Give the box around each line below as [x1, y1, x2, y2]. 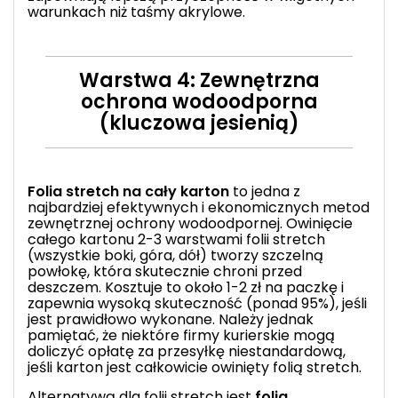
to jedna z [229, 180, 300, 202]
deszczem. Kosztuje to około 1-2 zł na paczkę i [28, 276, 344, 298]
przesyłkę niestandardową [157, 340, 343, 362]
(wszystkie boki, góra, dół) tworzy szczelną [28, 244, 323, 266]
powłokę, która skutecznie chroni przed [28, 260, 302, 282]
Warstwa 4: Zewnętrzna [78, 66, 320, 94]
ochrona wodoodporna [80, 87, 318, 115]
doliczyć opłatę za [28, 340, 157, 362]
